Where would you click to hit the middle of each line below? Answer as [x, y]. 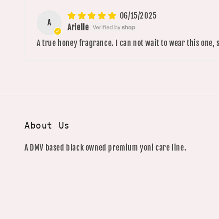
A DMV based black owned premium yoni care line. [106, 148]
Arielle [78, 27]
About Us [47, 125]
